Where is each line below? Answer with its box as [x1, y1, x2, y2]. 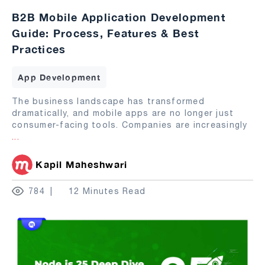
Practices [12, 43, 66, 56]
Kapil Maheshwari [35, 159, 128, 170]
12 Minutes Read [69, 186, 146, 196]
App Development [18, 72, 101, 83]
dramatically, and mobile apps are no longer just [12, 108, 234, 118]
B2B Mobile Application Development [12, 11, 225, 24]
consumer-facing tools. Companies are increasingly [12, 120, 248, 130]
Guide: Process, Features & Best [12, 27, 199, 40]
